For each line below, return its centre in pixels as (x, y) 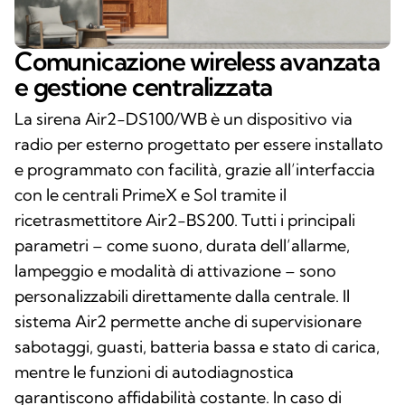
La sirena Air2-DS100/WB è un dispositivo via (184, 118)
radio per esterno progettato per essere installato (199, 144)
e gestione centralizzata (144, 86)
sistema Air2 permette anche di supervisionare (188, 321)
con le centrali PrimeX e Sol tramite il (151, 194)
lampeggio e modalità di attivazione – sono (175, 270)
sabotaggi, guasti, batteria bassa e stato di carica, (197, 346)
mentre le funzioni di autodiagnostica (154, 372)
